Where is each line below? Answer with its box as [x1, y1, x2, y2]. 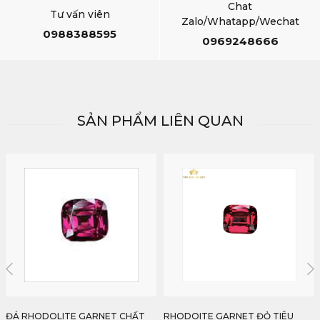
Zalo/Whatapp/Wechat [181, 15, 299, 29]
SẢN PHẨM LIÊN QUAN [76, 112, 244, 130]
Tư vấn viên [49, 7, 110, 21]
